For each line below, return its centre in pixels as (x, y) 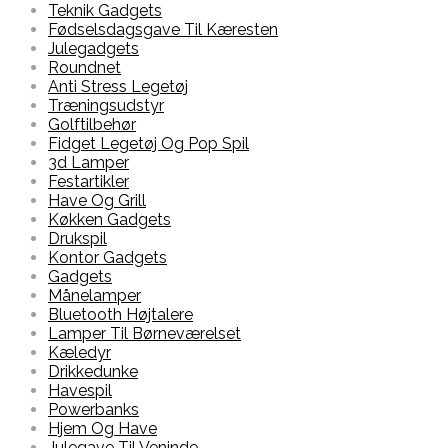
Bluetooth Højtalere (120, 315)
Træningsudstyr (106, 106)
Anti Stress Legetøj (118, 87)
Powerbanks (93, 410)
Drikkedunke (93, 372)
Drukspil (77, 239)
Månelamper (94, 296)
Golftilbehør (92, 125)
